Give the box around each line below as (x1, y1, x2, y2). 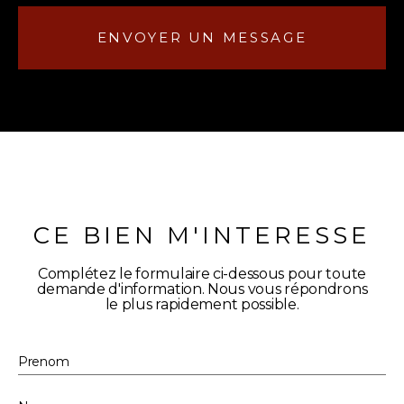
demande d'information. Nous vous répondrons (36, 280, 368, 298)
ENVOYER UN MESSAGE (96, 29, 308, 47)
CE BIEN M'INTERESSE (32, 221, 372, 251)
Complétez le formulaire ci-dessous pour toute (38, 265, 366, 283)
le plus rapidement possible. (105, 296, 299, 314)
